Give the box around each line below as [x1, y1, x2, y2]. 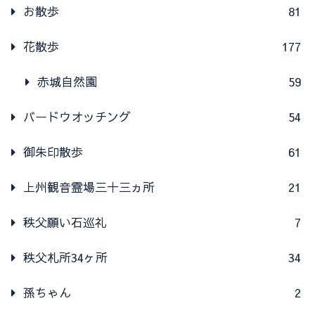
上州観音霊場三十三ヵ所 [23, 179, 155, 196]
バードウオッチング [23, 108, 131, 126]
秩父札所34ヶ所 [23, 249, 108, 266]
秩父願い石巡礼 [23, 214, 107, 231]
